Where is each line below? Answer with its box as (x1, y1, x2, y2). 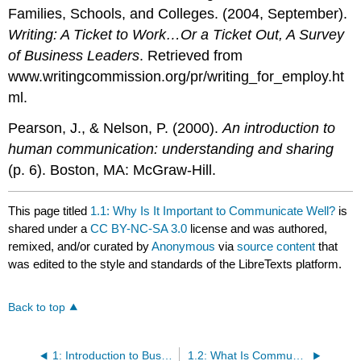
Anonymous (151, 239, 216, 254)
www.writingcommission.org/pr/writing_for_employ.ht (8, 68, 345, 85)
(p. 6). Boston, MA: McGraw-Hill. (8, 162, 217, 179)
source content (237, 239, 316, 254)
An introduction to (222, 120, 336, 137)
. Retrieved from (139, 47, 243, 64)
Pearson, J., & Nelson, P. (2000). (8, 120, 223, 137)
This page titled (8, 204, 91, 218)
